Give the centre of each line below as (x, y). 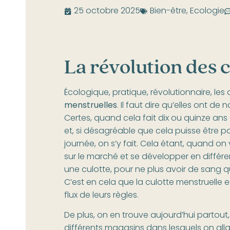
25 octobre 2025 (107, 11)
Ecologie (207, 11)
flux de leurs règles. (101, 195)
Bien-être (168, 11)
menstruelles (90, 106)
